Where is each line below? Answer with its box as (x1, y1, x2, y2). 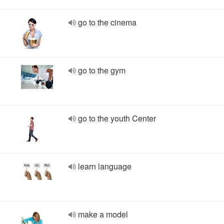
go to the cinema (78, 16, 136, 28)
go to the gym (78, 64, 125, 76)
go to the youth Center (78, 112, 156, 124)
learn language (78, 160, 131, 172)
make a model (78, 208, 128, 220)
